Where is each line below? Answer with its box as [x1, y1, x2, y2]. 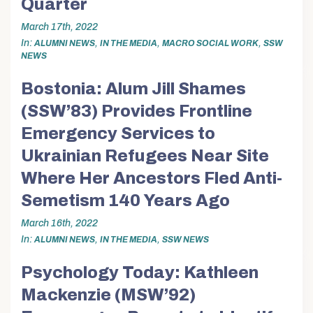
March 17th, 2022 [21, 21, 98, 32]
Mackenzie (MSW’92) [21, 286, 196, 305]
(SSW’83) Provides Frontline [21, 102, 252, 121]
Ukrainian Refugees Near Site [21, 147, 269, 166]
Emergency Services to [21, 124, 215, 143]
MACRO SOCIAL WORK [162, 38, 259, 48]
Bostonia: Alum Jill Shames [21, 80, 246, 99]
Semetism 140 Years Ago [21, 191, 230, 210]
